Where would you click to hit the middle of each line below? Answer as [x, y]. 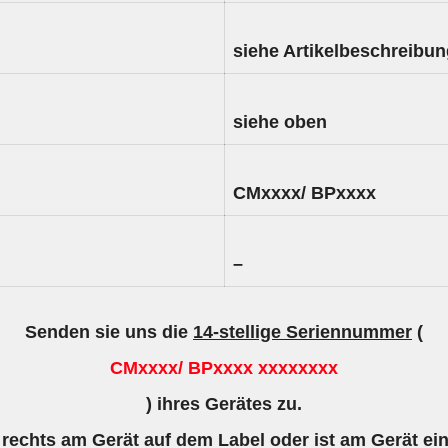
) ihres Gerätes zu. [224, 404]
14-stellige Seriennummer [302, 332]
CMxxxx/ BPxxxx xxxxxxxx [224, 368]
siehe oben [280, 121]
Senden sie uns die [109, 332]
